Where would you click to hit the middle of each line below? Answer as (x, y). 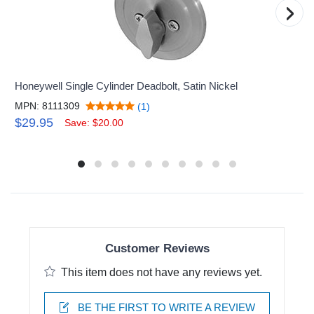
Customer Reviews (157, 249)
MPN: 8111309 (48, 105)
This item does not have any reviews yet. (162, 273)
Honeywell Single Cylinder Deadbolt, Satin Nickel (127, 86)
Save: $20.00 (94, 122)
